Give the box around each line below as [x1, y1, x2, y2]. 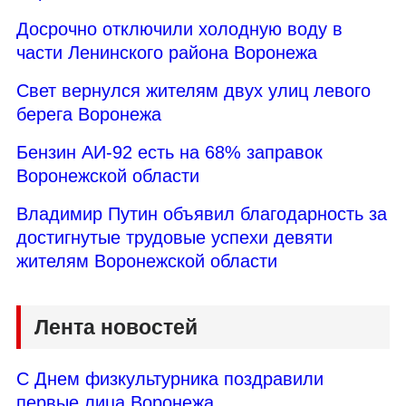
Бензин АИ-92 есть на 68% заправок [16, 141, 323, 162]
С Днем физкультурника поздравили [16, 368, 324, 389]
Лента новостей [34, 314, 198, 339]
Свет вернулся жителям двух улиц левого [16, 80, 371, 101]
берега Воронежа [16, 103, 161, 124]
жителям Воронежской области [16, 250, 277, 271]
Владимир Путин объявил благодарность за [16, 203, 387, 224]
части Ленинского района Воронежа [16, 42, 317, 63]
